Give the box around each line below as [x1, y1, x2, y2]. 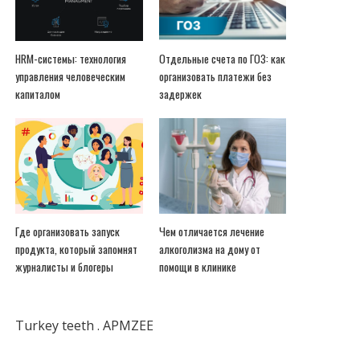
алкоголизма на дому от [158, 241, 260, 258]
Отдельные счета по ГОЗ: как [158, 51, 285, 67]
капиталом [15, 86, 61, 103]
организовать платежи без [158, 68, 272, 85]
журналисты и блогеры [15, 259, 114, 276]
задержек [158, 86, 202, 103]
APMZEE [103, 317, 154, 335]
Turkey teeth [15, 317, 95, 335]
